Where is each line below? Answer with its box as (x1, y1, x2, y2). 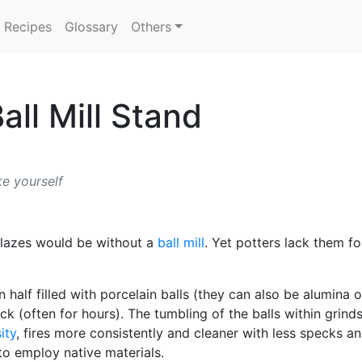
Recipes (4, 19, 53, 35)
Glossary (65, 19, 119, 35)
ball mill (158, 234, 204, 250)
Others (131, 19, 172, 35)
